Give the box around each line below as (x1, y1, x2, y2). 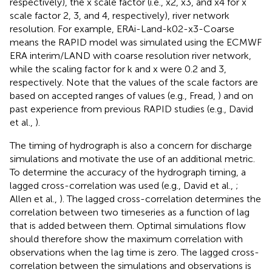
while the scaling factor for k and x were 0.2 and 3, (10, 63, 226, 75)
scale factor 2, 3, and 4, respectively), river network (10, 9, 229, 21)
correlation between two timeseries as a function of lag (10, 206, 250, 218)
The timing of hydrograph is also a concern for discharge (10, 139, 252, 151)
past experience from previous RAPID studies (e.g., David (10, 103, 253, 115)
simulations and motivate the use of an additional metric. (10, 152, 255, 165)
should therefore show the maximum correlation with (10, 233, 243, 245)
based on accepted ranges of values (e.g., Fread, (10, 89, 218, 101)
